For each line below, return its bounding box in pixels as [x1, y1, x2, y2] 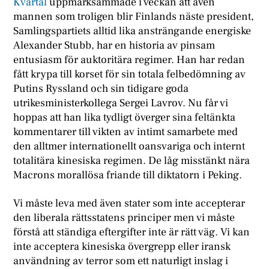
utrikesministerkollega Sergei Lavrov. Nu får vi [13, 95, 229, 110]
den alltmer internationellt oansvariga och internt [13, 139, 246, 153]
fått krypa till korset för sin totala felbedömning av [13, 67, 246, 81]
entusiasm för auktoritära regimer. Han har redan [13, 52, 246, 67]
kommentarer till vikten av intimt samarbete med [13, 124, 238, 139]
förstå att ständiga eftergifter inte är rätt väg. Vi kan [13, 225, 250, 240]
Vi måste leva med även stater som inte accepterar [13, 196, 246, 211]
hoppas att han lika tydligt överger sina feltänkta [13, 110, 236, 124]
